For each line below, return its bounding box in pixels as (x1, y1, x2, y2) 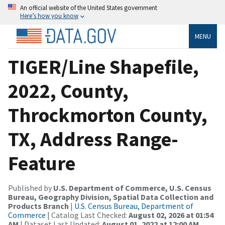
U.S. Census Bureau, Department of (74, 200, 193, 211)
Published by (8, 182, 53, 193)
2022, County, (8, 78, 129, 103)
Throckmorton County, (8, 102, 207, 128)
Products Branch (8, 200, 69, 211)
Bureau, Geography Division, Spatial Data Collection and (8, 191, 213, 202)
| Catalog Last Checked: (46, 209, 129, 220)
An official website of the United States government (20, 4, 157, 12)
